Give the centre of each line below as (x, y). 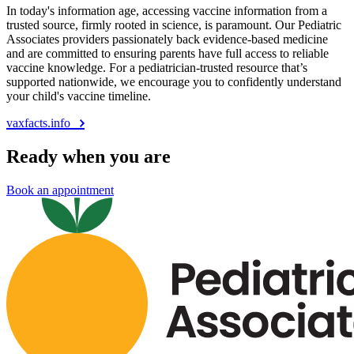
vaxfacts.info (40, 123)
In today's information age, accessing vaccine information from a (167, 11)
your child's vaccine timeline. (79, 96)
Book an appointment (60, 190)
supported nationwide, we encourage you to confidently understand (174, 82)
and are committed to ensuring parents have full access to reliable (168, 54)
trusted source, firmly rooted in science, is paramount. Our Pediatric (174, 25)
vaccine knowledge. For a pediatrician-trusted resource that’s (157, 68)
